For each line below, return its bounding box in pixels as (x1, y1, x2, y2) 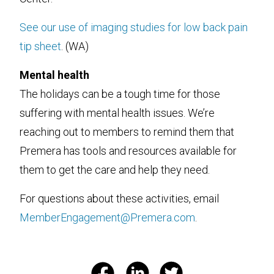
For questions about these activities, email (20, 192, 219, 205)
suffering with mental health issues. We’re (20, 106, 215, 119)
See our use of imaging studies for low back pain (20, 21, 248, 34)
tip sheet (20, 40, 61, 53)
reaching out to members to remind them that (20, 125, 234, 138)
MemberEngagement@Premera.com (20, 211, 195, 224)
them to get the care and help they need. (20, 163, 210, 176)
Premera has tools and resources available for (20, 144, 237, 157)
